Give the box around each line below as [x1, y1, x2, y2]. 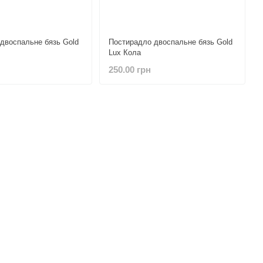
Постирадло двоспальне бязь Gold [108, 38, 232, 46]
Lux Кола [108, 48, 141, 57]
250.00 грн [108, 65, 151, 75]
